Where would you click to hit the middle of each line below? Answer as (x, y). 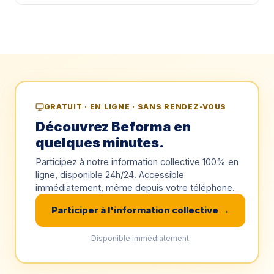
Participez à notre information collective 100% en (137, 162)
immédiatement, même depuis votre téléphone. (135, 187)
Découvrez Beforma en (113, 127)
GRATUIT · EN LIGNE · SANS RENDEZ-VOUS (135, 107)
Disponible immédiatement (140, 238)
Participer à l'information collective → (140, 210)
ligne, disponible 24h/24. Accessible (109, 175)
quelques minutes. (99, 143)
